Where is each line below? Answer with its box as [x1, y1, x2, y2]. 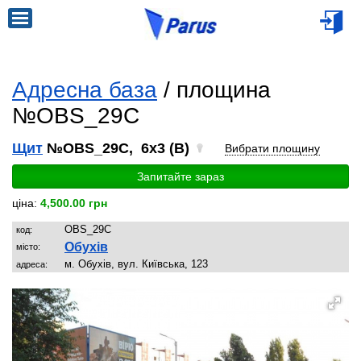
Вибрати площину [225, 141, 320, 155]
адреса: [16, 259, 48, 269]
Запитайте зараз [137, 170, 224, 183]
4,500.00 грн [40, 197, 107, 210]
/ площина [157, 77, 271, 102]
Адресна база [12, 77, 157, 102]
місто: [16, 242, 40, 251]
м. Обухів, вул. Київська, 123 [64, 258, 208, 270]
